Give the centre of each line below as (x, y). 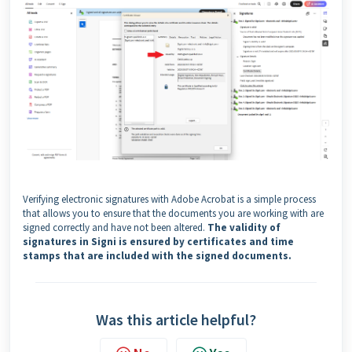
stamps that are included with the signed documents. (157, 256)
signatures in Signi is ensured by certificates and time (158, 242)
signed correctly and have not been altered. (115, 228)
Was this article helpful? (176, 320)
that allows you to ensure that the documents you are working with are (173, 214)
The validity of (244, 228)
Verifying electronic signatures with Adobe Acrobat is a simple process (169, 200)
